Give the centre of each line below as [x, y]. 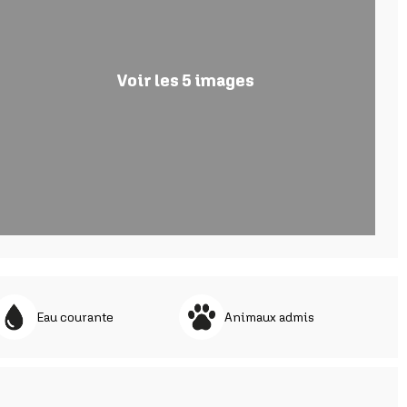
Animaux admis [270, 317]
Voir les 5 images [185, 80]
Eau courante [76, 317]
